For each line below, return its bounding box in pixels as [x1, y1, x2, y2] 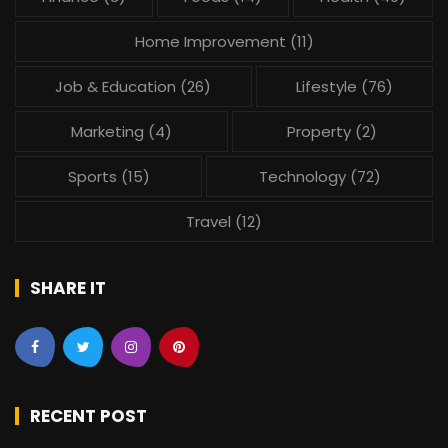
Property [287, 120, 352, 142]
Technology [258, 165, 346, 187]
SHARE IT [30, 275, 106, 300]
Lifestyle [295, 75, 357, 97]
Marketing [70, 120, 144, 142]
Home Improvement [134, 30, 286, 52]
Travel [186, 210, 231, 232]
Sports [67, 165, 117, 187]
